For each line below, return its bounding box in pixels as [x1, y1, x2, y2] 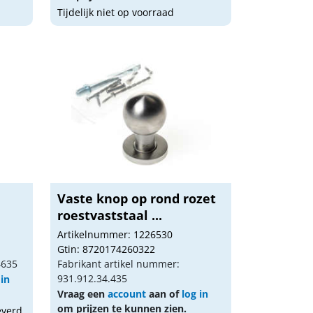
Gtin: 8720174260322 [57, 242, 156, 256]
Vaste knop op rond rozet [57, 190, 217, 207]
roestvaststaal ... [57, 207, 163, 224]
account [108, 287, 147, 300]
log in [182, 287, 209, 300]
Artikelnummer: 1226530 [57, 228, 173, 241]
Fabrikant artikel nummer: [57, 257, 180, 270]
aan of [146, 287, 182, 300]
